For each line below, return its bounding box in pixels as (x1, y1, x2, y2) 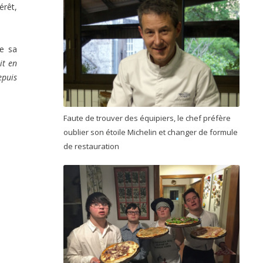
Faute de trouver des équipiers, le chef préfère (63, 113, 231, 124)
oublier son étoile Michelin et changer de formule (63, 127, 238, 138)
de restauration (63, 141, 121, 152)
